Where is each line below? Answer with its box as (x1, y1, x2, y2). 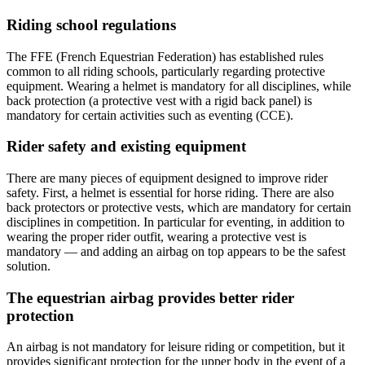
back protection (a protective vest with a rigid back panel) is (7, 93, 312, 108)
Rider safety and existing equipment (7, 138, 246, 156)
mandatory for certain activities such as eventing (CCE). (7, 108, 293, 122)
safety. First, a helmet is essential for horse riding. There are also (7, 186, 334, 200)
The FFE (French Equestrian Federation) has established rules (7, 49, 323, 64)
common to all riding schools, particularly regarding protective (7, 64, 325, 78)
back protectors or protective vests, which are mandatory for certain (7, 200, 351, 214)
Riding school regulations (7, 15, 176, 33)
